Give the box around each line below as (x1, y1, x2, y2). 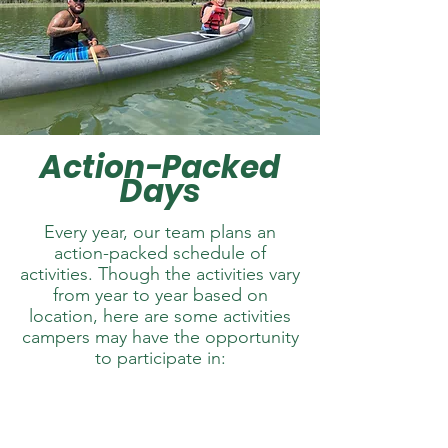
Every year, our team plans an (44, 221, 276, 243)
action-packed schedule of (54, 242, 266, 264)
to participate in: (94, 347, 226, 369)
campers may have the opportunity (21, 326, 299, 348)
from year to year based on (52, 284, 268, 306)
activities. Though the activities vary (20, 263, 300, 285)
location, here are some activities (29, 305, 291, 327)
